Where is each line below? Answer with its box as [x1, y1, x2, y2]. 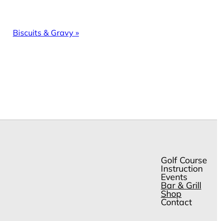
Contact [161, 196, 192, 207]
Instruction [161, 162, 203, 174]
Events [161, 171, 187, 182]
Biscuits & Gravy [12, 28, 75, 38]
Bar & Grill [161, 179, 201, 190]
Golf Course [161, 154, 207, 165]
